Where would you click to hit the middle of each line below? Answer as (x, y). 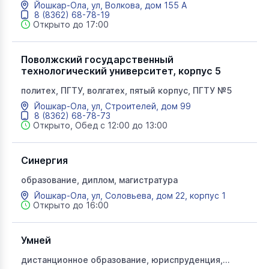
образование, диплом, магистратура (99, 180)
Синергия (44, 160)
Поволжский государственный (97, 59)
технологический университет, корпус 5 (121, 71)
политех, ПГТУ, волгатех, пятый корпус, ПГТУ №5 (126, 90)
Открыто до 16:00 (71, 205)
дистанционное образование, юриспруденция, (122, 260)
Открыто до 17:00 (71, 24)
